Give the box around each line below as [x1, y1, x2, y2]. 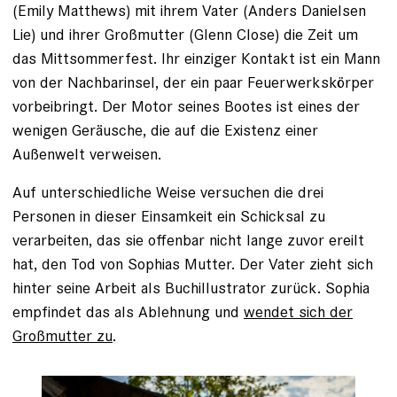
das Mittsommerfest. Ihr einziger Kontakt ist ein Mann [12, 48, 380, 68]
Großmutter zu [12, 325, 113, 346]
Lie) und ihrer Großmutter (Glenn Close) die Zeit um [12, 24, 358, 44]
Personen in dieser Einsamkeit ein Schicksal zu [12, 206, 325, 226]
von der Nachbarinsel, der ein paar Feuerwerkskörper [12, 72, 374, 92]
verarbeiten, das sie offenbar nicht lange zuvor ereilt [12, 230, 364, 250]
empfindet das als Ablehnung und [12, 301, 244, 322]
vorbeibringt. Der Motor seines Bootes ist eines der [12, 96, 360, 116]
